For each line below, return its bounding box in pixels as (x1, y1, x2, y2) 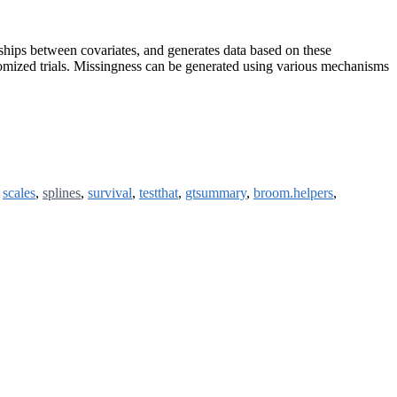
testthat (139, 185, 178, 201)
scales (3, 185, 35, 201)
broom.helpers (253, 185, 333, 201)
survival (88, 185, 132, 201)
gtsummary (185, 185, 246, 201)
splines (43, 185, 81, 201)
